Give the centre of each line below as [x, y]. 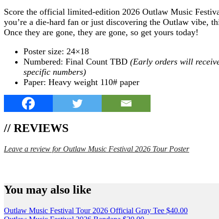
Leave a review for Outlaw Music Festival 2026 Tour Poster [97, 149]
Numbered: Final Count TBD [77, 62]
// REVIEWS [36, 128]
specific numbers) [55, 72]
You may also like [48, 189]
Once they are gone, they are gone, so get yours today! [102, 33]
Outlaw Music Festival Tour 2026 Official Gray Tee [84, 210]
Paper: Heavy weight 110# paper [81, 82]
